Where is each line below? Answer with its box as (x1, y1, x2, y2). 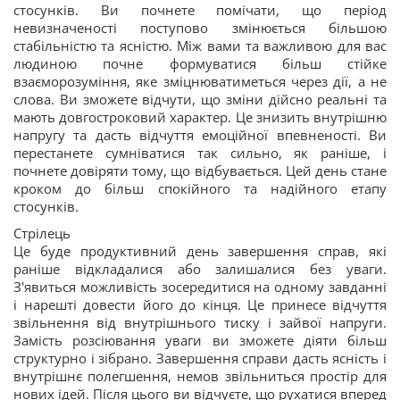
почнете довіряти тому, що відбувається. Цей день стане (13, 162, 387, 179)
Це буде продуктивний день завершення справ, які (13, 242, 387, 260)
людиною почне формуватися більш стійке (13, 54, 387, 72)
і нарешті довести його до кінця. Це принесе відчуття (13, 296, 387, 313)
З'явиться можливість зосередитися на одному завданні (13, 278, 387, 296)
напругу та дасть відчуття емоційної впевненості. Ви (13, 126, 387, 144)
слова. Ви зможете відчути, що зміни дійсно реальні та (13, 90, 387, 108)
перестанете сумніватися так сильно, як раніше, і (13, 144, 387, 162)
